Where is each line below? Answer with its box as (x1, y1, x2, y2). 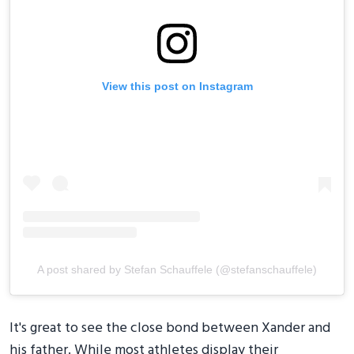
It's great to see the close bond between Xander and (9, 316, 330, 340)
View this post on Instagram (101, 79, 253, 92)
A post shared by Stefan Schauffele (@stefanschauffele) (37, 262, 317, 276)
